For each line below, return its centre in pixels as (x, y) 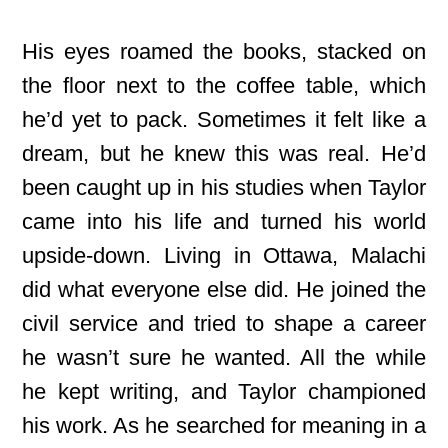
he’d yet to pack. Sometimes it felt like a (224, 119)
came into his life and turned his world (224, 221)
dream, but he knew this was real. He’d (224, 153)
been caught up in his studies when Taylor (224, 187)
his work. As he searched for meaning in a (224, 425)
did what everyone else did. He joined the (224, 289)
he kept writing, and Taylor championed (224, 391)
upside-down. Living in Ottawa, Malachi (224, 255)
